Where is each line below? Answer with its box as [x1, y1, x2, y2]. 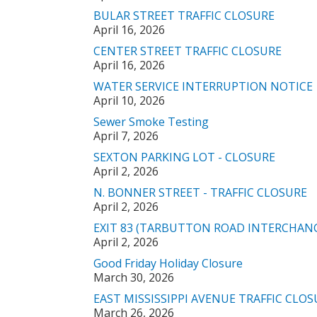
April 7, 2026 [93, 128, 158, 144]
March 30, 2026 [93, 270, 174, 285]
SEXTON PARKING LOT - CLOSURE [93, 149, 275, 165]
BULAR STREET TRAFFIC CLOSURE [93, 8, 275, 23]
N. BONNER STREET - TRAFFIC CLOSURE [93, 185, 307, 200]
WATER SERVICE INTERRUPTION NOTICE [93, 79, 313, 94]
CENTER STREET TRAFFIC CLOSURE [93, 43, 282, 59]
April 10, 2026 [93, 93, 165, 108]
